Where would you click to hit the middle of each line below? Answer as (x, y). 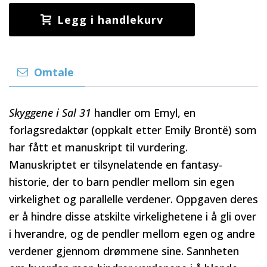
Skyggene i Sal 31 (50, 112)
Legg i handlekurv (110, 19)
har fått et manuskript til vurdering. (98, 147)
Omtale (54, 72)
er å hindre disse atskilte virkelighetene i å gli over (133, 216)
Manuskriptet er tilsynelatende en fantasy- (116, 164)
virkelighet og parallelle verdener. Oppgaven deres (133, 199)
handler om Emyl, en (143, 112)
